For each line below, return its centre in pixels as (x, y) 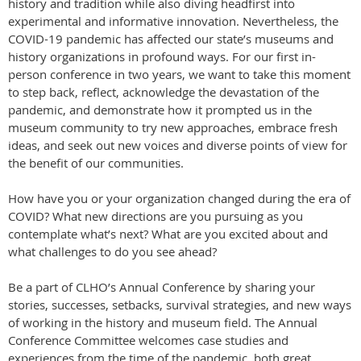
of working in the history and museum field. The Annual (163, 323)
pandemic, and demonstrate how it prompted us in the (160, 110)
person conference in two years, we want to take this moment (179, 75)
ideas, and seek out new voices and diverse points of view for (178, 145)
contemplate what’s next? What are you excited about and (168, 234)
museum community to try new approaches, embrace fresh (173, 128)
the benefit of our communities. (96, 163)
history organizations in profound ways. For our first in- (162, 57)
